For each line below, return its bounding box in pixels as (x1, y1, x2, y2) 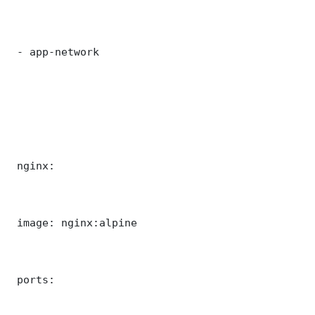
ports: (11, 273, 55, 285)
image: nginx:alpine (11, 216, 137, 229)
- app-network (11, 45, 99, 58)
